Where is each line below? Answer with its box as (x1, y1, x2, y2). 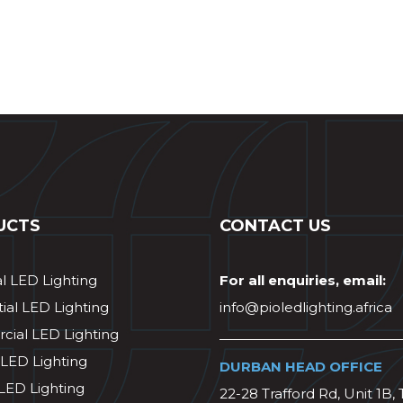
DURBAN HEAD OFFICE (219, 357, 382, 375)
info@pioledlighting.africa (219, 298, 392, 316)
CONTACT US (219, 215, 331, 236)
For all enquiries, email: (219, 271, 386, 289)
